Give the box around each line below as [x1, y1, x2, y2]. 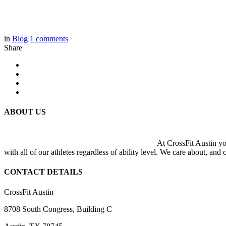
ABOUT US [4, 107, 46, 116]
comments [36, 34, 68, 43]
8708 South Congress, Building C [4, 204, 112, 213]
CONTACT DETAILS [4, 167, 83, 177]
